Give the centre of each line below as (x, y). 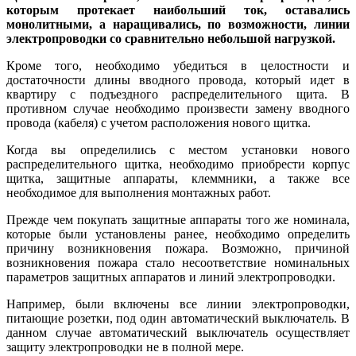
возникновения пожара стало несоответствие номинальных (178, 262)
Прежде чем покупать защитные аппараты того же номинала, (178, 219)
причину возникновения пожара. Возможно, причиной (178, 248)
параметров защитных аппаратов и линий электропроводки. (171, 277)
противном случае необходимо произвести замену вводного (178, 108)
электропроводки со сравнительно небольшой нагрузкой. (171, 38)
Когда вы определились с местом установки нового (178, 149)
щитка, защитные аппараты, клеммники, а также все (178, 178)
